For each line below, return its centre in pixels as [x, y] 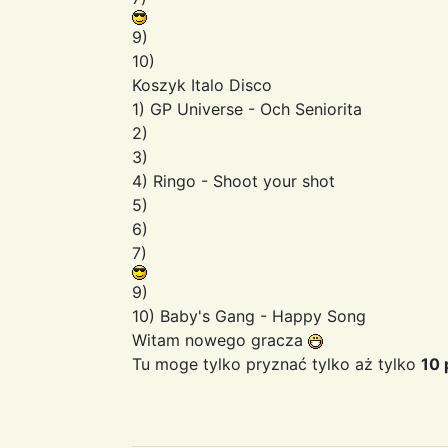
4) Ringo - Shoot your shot [233, 180]
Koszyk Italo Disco [202, 84]
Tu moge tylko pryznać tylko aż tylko [276, 363]
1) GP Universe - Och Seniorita [247, 108]
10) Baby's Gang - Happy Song [249, 315]
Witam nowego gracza [220, 339]
